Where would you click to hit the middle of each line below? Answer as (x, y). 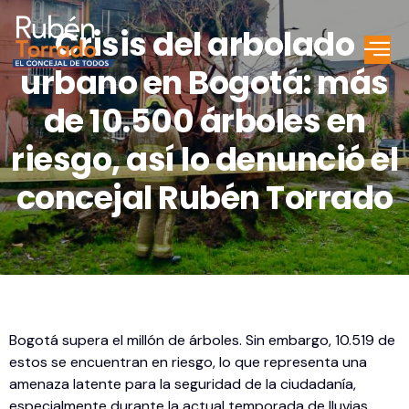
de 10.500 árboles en (204, 121)
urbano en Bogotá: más (204, 82)
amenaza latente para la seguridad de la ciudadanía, (183, 384)
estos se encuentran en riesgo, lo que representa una (188, 362)
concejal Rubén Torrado (204, 197)
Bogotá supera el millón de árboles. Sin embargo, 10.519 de (202, 341)
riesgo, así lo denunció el (204, 159)
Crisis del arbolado (204, 44)
